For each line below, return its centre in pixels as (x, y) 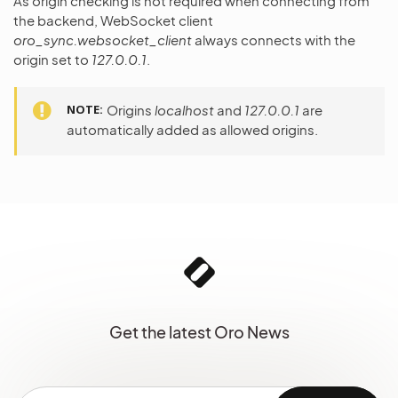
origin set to (52, 59)
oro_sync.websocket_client (103, 40)
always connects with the (274, 40)
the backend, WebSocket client (113, 20)
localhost (184, 110)
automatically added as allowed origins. (192, 129)
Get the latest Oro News (199, 332)
